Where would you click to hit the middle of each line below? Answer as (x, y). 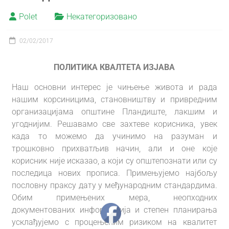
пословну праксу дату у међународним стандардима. (114, 185)
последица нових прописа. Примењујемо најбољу (114, 173)
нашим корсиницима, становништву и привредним (114, 99)
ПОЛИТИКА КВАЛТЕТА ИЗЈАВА (114, 67)
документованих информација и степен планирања (114, 210)
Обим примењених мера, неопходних (114, 198)
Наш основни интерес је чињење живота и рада (114, 87)
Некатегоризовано (102, 17)
